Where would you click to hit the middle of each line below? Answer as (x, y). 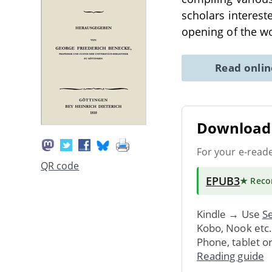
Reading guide (230, 256)
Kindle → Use (229, 214)
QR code (60, 166)
